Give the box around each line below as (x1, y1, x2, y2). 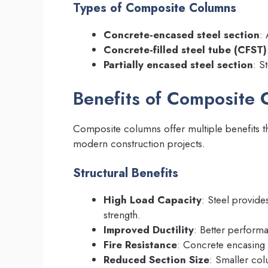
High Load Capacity (103, 193, 202, 208)
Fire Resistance (103, 237, 177, 252)
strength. (103, 208, 141, 223)
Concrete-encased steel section (103, 28, 260, 42)
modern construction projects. (73, 136, 205, 151)
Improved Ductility (103, 223, 194, 237)
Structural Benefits (73, 165, 178, 182)
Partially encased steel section (103, 57, 253, 72)
